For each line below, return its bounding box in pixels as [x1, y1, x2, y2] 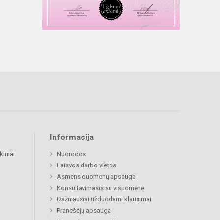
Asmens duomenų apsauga [57, 173, 136, 180]
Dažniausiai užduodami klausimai [57, 195, 151, 203]
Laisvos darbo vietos [57, 162, 116, 169]
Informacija [50, 132, 94, 142]
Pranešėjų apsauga [57, 207, 111, 214]
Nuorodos [57, 150, 86, 158]
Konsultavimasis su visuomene [57, 184, 144, 192]
